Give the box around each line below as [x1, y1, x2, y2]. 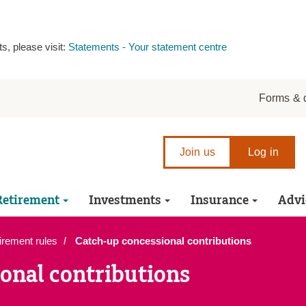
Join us [180, 146, 216, 158]
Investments [89, 193, 164, 208]
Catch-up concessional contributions [72, 235, 251, 247]
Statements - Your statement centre [68, 41, 227, 53]
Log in [248, 146, 279, 158]
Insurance [191, 193, 251, 208]
